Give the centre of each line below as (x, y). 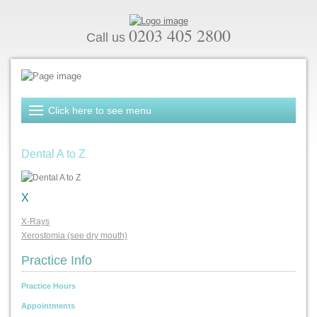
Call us (108, 38)
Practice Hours (48, 286)
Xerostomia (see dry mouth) (74, 236)
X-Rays (35, 221)
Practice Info (57, 260)
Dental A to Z (53, 154)
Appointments (48, 306)
